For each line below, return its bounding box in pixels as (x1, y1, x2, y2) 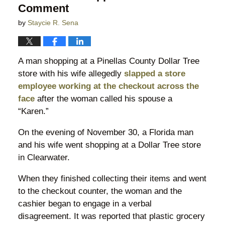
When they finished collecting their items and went (18, 173, 206, 183)
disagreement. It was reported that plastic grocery (18, 211, 205, 221)
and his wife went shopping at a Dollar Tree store (18, 140, 201, 150)
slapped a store (121, 68, 185, 78)
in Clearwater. (18, 152, 70, 162)
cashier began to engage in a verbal (18, 198, 152, 208)
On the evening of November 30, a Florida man (18, 127, 193, 137)
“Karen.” (18, 106, 49, 116)
